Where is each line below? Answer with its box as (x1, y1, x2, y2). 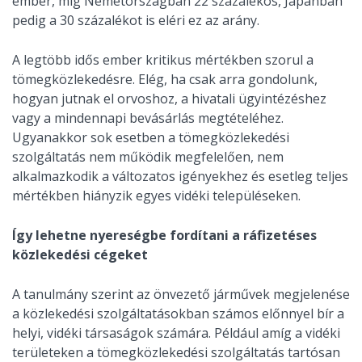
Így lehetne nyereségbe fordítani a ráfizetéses (12, 226, 317, 245)
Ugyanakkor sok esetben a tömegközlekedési (12, 128, 289, 147)
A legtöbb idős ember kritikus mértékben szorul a (12, 51, 314, 69)
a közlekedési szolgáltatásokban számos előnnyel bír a (12, 305, 344, 323)
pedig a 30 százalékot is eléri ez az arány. (12, 11, 259, 30)
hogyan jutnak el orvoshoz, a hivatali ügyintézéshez (12, 90, 326, 108)
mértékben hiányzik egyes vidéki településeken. (12, 187, 301, 205)
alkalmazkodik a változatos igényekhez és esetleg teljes (12, 167, 348, 186)
